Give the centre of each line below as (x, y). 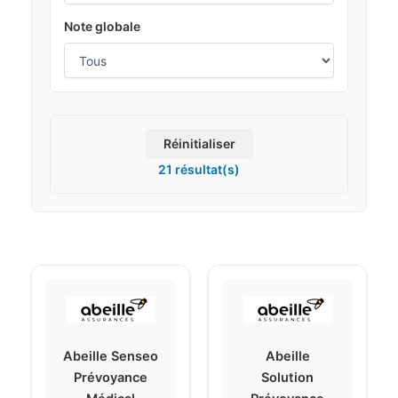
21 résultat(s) (199, 170)
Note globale (102, 27)
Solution (287, 378)
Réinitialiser (199, 144)
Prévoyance (111, 378)
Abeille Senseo (111, 357)
